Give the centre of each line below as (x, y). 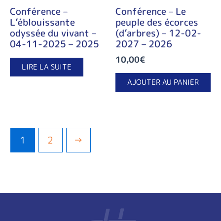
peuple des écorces (157, 22)
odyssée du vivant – (53, 33)
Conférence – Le (151, 12)
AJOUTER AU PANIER (163, 82)
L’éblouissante (42, 22)
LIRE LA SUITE (47, 67)
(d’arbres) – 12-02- (158, 33)
